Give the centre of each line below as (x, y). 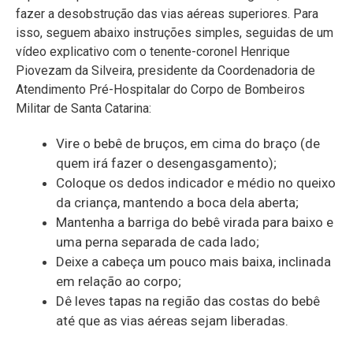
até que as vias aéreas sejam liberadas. (172, 321)
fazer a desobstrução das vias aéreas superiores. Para (167, 14)
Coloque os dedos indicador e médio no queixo (196, 183)
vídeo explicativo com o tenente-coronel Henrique (153, 52)
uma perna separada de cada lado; (158, 242)
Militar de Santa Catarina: (84, 109)
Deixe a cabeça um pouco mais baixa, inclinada (193, 262)
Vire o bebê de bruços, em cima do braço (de (188, 144)
